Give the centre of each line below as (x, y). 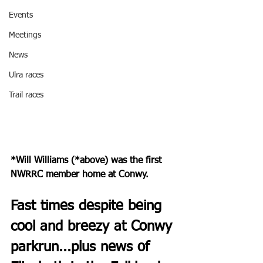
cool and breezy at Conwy (94, 226)
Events (21, 15)
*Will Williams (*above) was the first (87, 161)
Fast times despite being (88, 206)
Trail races (26, 95)
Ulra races (26, 75)
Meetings (25, 35)
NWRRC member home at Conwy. (80, 175)
